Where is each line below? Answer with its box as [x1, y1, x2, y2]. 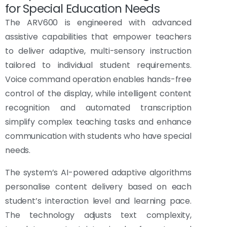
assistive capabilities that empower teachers [5, 31, 192, 43]
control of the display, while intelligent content [5, 88, 192, 100]
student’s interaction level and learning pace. [5, 195, 192, 207]
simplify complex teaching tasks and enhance [5, 116, 192, 128]
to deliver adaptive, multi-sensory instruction [5, 45, 192, 57]
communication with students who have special [5, 130, 192, 142]
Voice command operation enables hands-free [5, 73, 192, 86]
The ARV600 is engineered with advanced [5, 17, 192, 29]
